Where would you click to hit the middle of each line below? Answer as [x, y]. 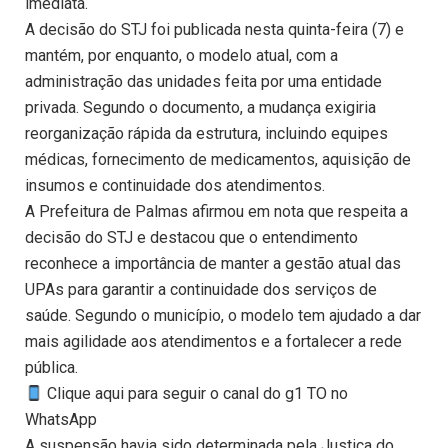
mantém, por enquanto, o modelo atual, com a [181, 56]
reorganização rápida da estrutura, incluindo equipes [206, 134]
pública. [51, 368]
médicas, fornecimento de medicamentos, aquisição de [218, 160]
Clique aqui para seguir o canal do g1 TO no [196, 394]
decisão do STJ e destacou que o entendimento [191, 238]
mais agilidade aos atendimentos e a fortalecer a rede [213, 342]
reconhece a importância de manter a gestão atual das [213, 264]
